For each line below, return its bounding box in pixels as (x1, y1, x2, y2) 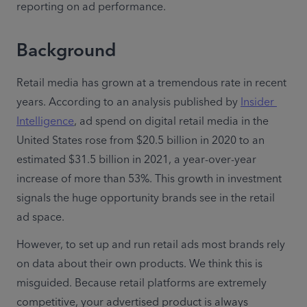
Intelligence (16, 112, 74, 132)
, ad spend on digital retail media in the (74, 112, 269, 132)
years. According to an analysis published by (16, 93, 241, 112)
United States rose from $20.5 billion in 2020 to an (16, 131, 265, 151)
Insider (241, 93, 274, 112)
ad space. (16, 208, 64, 228)
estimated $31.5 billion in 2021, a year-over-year (16, 150, 256, 170)
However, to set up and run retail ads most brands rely (16, 235, 285, 255)
